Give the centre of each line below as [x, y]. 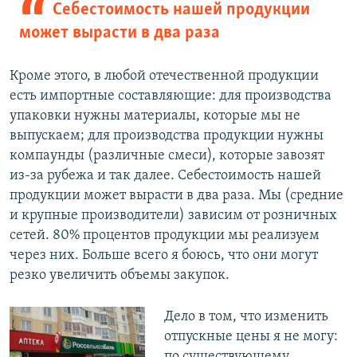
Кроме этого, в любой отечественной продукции [164, 76]
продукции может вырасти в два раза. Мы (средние [177, 196]
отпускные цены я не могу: [251, 337]
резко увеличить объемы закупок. [120, 276]
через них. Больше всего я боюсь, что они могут [164, 256]
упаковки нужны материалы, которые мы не [155, 116]
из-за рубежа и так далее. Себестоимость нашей [165, 176]
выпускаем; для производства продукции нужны [167, 136]
